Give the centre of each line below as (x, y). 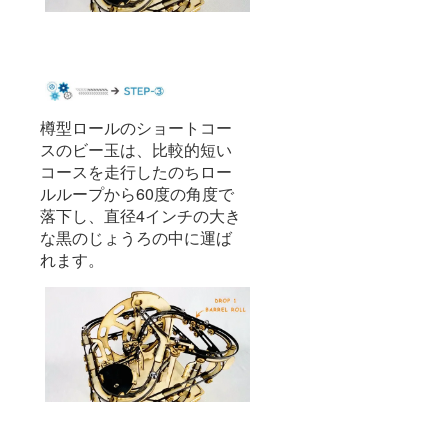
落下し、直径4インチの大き (140, 216)
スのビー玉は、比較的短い (136, 150)
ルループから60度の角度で (137, 194)
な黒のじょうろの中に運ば (136, 238)
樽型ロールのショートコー (136, 128)
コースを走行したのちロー (136, 172)
